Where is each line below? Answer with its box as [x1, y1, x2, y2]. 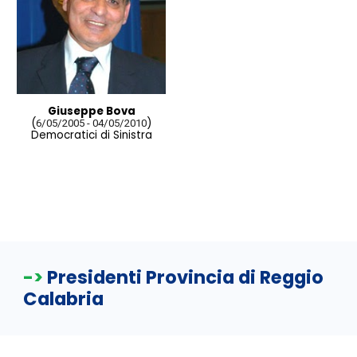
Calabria [23, 286, 104, 312]
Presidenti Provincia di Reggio [47, 265, 324, 290]
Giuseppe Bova [47, 104, 135, 120]
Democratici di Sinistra [30, 127, 152, 143]
